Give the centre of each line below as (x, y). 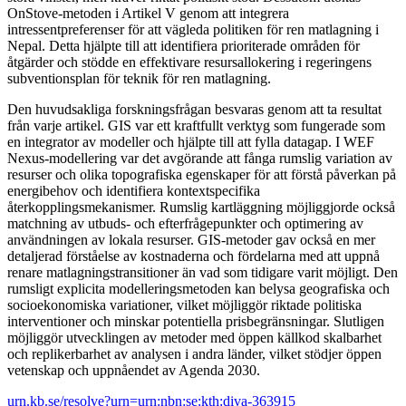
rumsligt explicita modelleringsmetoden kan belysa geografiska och (198, 288)
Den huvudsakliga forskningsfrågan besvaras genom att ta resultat (194, 109)
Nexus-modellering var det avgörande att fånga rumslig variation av (200, 158)
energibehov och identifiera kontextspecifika (134, 190)
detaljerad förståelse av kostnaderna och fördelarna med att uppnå (193, 256)
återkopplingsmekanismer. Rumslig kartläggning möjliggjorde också (201, 207)
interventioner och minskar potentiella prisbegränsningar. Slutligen (196, 321)
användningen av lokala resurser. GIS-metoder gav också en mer (191, 239)
